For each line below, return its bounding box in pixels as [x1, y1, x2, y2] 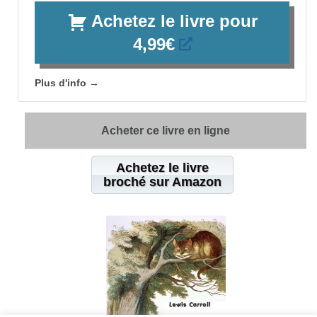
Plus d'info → [35, 77, 99, 89]
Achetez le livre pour [91, 11, 258, 31]
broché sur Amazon [103, 175, 221, 190]
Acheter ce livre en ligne [101, 125, 230, 137]
